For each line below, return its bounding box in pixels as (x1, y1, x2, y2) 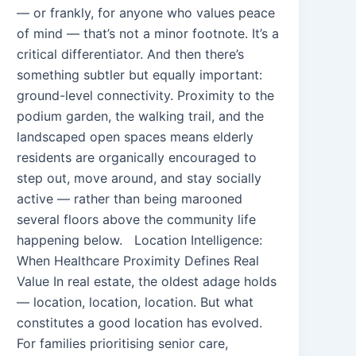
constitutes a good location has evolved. (17, 314, 263, 331)
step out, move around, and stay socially (17, 169, 262, 186)
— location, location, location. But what (17, 293, 254, 310)
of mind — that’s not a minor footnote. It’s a (17, 25, 280, 41)
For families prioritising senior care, (17, 335, 229, 351)
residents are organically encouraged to (17, 149, 257, 165)
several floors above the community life (17, 211, 257, 227)
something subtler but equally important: (17, 66, 263, 83)
